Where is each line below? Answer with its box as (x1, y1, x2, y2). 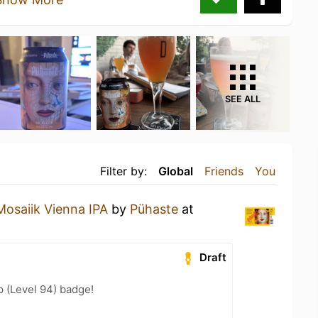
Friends (204, 163, 243, 178)
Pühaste (130, 201, 182, 216)
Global (158, 163, 193, 178)
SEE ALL (225, 93, 261, 104)
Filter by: (100, 163, 147, 178)
